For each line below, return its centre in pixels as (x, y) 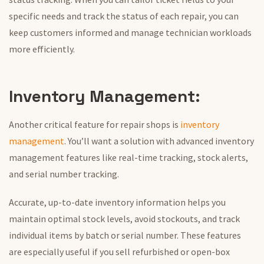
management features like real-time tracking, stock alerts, (128, 158)
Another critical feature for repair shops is (95, 125)
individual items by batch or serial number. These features (125, 235)
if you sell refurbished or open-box (160, 252)
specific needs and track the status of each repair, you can (124, 16)
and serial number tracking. (65, 174)
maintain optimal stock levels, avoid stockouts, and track (124, 219)
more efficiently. (42, 49)
